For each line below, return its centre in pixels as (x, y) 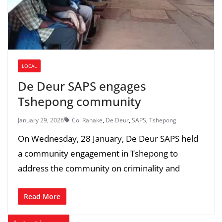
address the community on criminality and (99, 168)
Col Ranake (87, 120)
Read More (42, 197)
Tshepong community (79, 101)
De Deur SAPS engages (82, 86)
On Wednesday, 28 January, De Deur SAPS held (108, 138)
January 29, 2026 (41, 120)
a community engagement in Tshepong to (98, 153)
